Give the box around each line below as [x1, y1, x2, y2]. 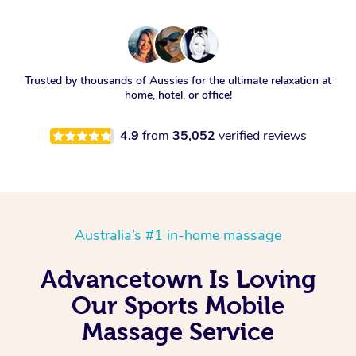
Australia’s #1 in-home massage [75, 226, 281, 246]
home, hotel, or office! [124, 87, 232, 103]
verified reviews [218, 127, 307, 145]
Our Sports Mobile [72, 292, 284, 319]
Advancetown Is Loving [40, 265, 316, 293]
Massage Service [82, 318, 274, 346]
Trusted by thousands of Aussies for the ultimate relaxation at [25, 73, 331, 89]
